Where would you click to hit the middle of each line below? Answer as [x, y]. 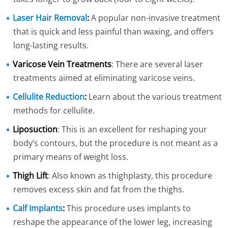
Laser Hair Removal [50, 18]
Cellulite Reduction [49, 97]
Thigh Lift [31, 176]
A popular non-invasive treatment [155, 18]
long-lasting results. [51, 45]
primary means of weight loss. [71, 157]
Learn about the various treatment [154, 97]
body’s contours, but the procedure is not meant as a [116, 143]
